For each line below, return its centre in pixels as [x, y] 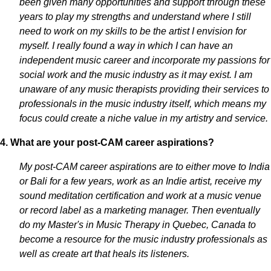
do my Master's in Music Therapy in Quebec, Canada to [138, 225]
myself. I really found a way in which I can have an [126, 46]
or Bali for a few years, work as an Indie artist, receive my [140, 181]
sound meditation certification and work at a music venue [140, 196]
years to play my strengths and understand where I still [135, 17]
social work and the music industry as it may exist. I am [136, 75]
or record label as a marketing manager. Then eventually [140, 210]
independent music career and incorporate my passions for [145, 60]
